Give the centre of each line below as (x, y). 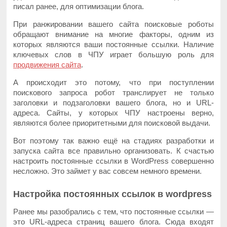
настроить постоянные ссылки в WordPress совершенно (113, 161)
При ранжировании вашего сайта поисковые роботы (113, 24)
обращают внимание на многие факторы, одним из (113, 34)
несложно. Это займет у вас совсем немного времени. (108, 171)
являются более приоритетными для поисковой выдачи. (112, 123)
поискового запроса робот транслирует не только (113, 92)
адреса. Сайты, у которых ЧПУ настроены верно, (113, 112)
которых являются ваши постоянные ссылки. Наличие (113, 44)
